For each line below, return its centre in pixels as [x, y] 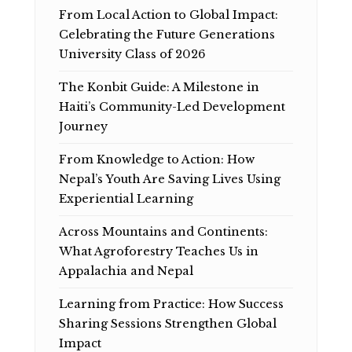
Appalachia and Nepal [126, 271]
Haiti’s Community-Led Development [172, 107]
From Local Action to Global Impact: [169, 15]
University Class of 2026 [132, 55]
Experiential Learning [126, 199]
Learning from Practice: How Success [171, 304]
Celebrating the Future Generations [167, 35]
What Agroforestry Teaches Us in [159, 252]
